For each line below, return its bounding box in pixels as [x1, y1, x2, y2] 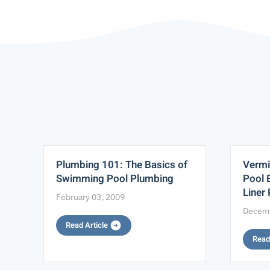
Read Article [66, 219, 110, 231]
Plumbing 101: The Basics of [56, 157, 187, 172]
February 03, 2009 [56, 191, 125, 202]
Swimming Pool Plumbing [56, 171, 174, 186]
